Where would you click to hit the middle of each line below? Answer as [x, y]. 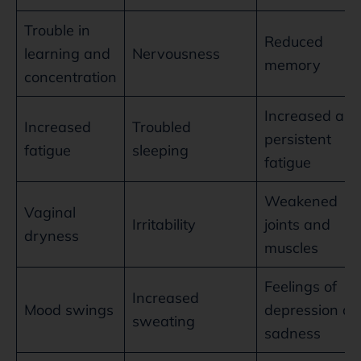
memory [293, 64]
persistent [298, 139]
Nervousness [176, 53]
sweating [164, 321]
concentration [71, 77]
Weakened [301, 201]
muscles [291, 247]
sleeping [160, 150]
